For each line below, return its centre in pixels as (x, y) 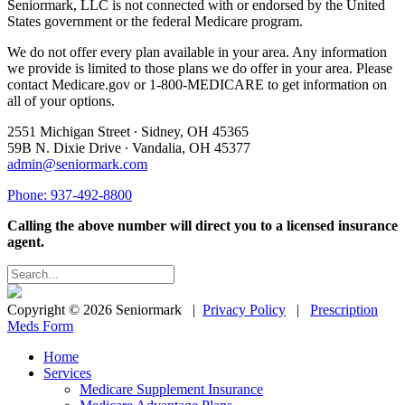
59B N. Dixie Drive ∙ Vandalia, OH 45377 (129, 147)
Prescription (344, 309)
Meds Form (40, 325)
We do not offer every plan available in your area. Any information (197, 52)
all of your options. (61, 100)
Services (67, 372)
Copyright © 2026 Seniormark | (105, 309)
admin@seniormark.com (77, 164)
